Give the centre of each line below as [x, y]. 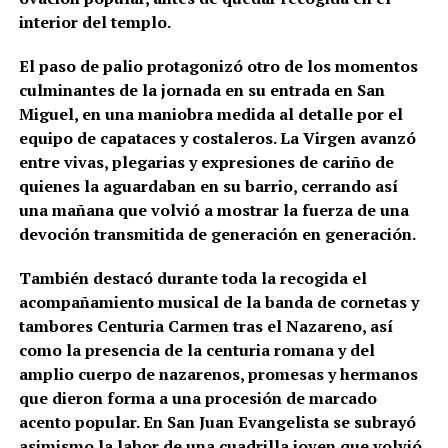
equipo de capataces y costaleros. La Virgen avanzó [217, 138]
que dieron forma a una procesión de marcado [197, 398]
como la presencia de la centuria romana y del [196, 350]
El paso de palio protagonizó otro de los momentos [218, 66]
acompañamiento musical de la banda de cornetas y [218, 302]
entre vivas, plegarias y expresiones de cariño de [206, 162]
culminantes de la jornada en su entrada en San [201, 90]
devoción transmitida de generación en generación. [217, 234]
